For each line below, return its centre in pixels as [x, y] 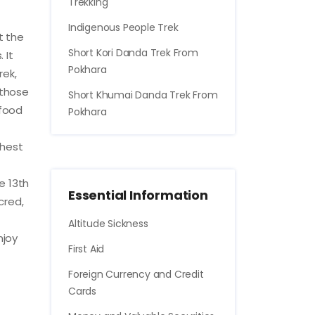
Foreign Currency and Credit [136, 274]
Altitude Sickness [108, 223]
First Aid [86, 249]
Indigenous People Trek [123, 27]
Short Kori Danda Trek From [133, 52]
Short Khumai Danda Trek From [143, 95]
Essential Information [138, 195]
